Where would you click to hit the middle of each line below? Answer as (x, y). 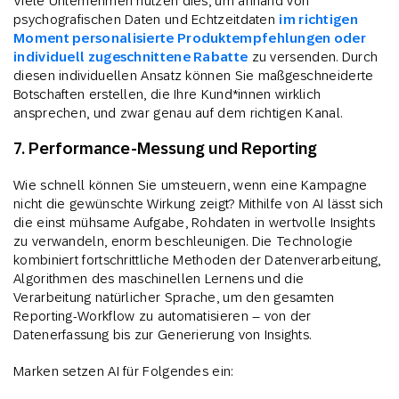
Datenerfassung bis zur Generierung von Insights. (163, 335)
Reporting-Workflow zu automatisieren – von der (163, 316)
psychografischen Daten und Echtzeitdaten (147, 20)
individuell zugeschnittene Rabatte (131, 57)
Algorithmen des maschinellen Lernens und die (159, 279)
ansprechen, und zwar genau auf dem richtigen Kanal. (178, 113)
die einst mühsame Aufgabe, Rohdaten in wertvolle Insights (195, 223)
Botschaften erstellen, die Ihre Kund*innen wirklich (167, 94)
